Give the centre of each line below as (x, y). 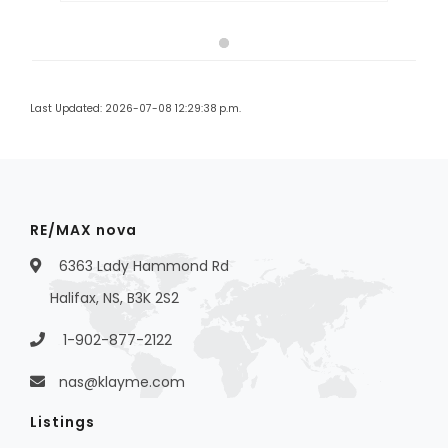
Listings (62, 422)
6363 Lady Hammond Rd (142, 266)
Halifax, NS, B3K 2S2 (114, 298)
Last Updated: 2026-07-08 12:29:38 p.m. (135, 109)
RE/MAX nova (83, 230)
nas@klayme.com (122, 382)
